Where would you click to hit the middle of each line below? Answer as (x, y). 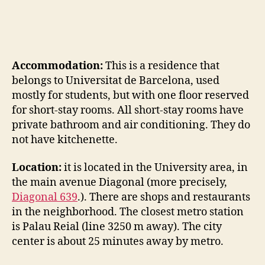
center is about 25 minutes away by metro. (118, 242)
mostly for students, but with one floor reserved (130, 95)
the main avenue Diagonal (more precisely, (119, 183)
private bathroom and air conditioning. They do (131, 125)
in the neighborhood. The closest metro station (128, 212)
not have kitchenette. (65, 140)
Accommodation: (57, 66)
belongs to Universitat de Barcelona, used (116, 80)
